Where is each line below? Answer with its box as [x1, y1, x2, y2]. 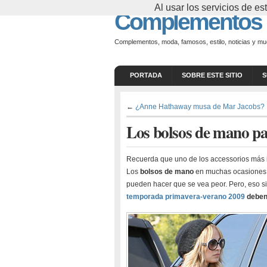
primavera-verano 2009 [165, 193, 245, 201]
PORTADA [130, 72, 162, 79]
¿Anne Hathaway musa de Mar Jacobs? [135, 103, 265, 110]
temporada [126, 193, 163, 201]
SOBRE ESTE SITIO [182, 72, 243, 79]
